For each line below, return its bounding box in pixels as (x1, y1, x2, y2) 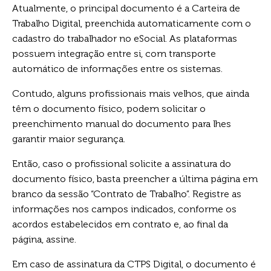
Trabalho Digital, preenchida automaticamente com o (12, 17, 251, 29)
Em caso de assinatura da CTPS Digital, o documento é (12, 258, 256, 270)
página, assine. (12, 233, 76, 245)
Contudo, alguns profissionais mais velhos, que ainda (12, 87, 249, 99)
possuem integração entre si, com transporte (12, 47, 216, 59)
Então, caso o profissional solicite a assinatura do (12, 157, 231, 169)
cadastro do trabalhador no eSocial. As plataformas (12, 32, 237, 44)
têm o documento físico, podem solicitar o (12, 102, 206, 114)
